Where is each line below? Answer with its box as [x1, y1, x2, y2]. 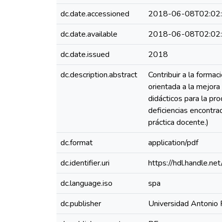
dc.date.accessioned [60, 8, 129, 19]
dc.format [60, 137, 93, 148]
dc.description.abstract [60, 69, 137, 80]
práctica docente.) [148, 117, 209, 128]
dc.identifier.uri [60, 158, 110, 168]
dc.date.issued [60, 49, 110, 60]
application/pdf [148, 137, 198, 148]
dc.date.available [60, 29, 117, 40]
